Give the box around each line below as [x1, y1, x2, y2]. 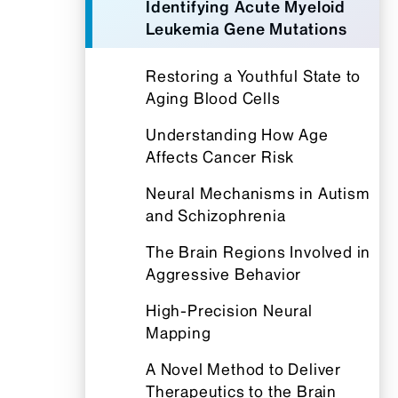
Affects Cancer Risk [146, 147, 295, 167]
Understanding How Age [146, 124, 329, 145]
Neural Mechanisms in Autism [146, 183, 370, 203]
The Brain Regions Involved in [146, 242, 371, 262]
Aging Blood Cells [146, 88, 281, 108]
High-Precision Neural [146, 300, 313, 321]
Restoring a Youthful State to [146, 66, 362, 86]
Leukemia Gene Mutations [146, 19, 347, 39]
